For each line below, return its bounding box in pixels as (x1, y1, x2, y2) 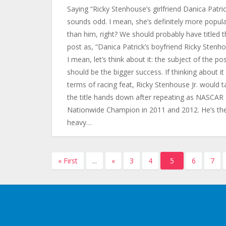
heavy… (67, 118, 92, 127)
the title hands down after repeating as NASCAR (67, 92, 223, 102)
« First (58, 156, 78, 165)
